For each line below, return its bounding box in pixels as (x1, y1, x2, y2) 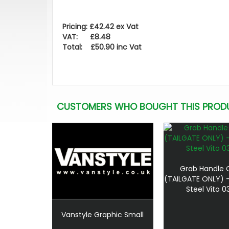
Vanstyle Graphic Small (61, 209, 144, 220)
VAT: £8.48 (62, 32, 110, 42)
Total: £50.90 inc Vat (62, 42, 142, 53)
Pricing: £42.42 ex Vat (62, 21, 139, 32)
